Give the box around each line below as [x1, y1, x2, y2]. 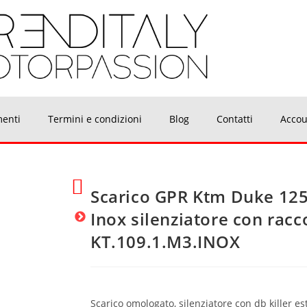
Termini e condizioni [47, 112, 142, 126]
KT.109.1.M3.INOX [90, 230, 241, 254]
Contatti [216, 112, 253, 126]
